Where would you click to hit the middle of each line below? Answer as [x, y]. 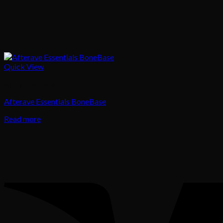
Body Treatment [32, 84]
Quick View [24, 66]
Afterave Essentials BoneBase [55, 101]
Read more [22, 118]
